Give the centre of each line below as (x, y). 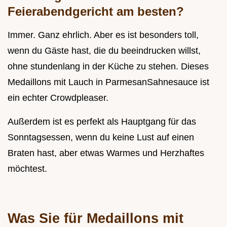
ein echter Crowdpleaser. (58, 98)
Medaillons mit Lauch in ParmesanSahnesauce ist (108, 82)
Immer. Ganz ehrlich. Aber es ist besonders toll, (103, 35)
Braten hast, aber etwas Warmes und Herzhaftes (106, 153)
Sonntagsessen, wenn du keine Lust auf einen (101, 138)
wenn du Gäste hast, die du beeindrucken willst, (104, 51)
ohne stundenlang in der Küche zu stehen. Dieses (108, 67)
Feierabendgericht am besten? (96, 12)
